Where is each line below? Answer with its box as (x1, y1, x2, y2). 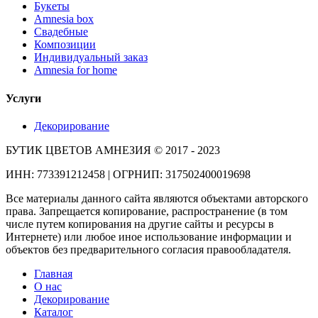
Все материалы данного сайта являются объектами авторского (6, 192, 308, 204)
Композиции (34, 38, 96, 51)
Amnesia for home (34, 64, 117, 77)
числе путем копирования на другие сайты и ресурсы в (6, 217, 274, 230)
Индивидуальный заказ (34, 51, 148, 64)
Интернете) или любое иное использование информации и (6, 230, 292, 243)
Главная (34, 267, 72, 280)
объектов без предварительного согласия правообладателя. (6, 243, 291, 256)
